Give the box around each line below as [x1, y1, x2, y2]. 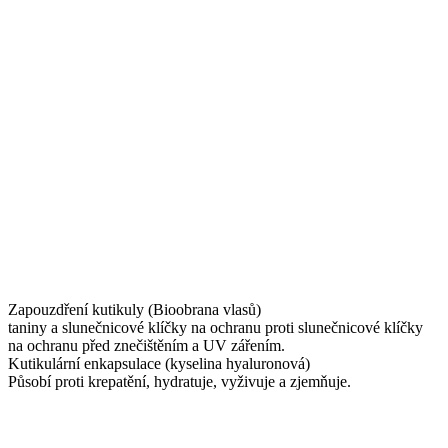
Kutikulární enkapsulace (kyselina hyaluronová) [8, 354, 310, 372]
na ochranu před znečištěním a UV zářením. [8, 336, 285, 354]
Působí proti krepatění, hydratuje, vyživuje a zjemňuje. [8, 372, 351, 390]
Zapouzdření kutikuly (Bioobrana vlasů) [8, 300, 261, 318]
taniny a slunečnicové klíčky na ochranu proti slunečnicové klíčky [8, 318, 423, 336]
